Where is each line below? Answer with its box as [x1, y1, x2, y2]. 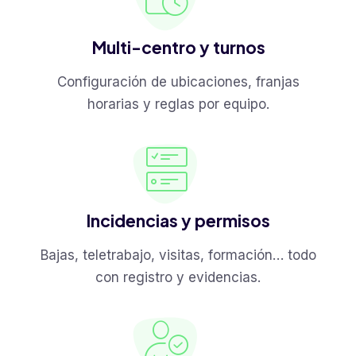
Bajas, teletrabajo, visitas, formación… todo [40, 247, 316, 264]
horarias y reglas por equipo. [87, 96, 269, 113]
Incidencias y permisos [86, 210, 270, 232]
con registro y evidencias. [95, 269, 261, 286]
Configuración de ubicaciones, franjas [56, 74, 300, 91]
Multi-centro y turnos [91, 37, 265, 59]
